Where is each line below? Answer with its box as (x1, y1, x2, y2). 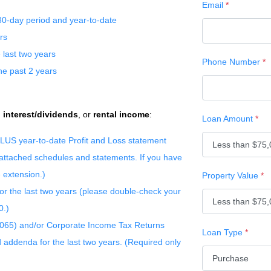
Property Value (202, 171, 261, 180)
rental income (91, 109, 149, 119)
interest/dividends (3, 109, 78, 119)
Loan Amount (202, 114, 255, 123)
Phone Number (202, 57, 263, 67)
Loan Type (202, 227, 245, 237)
